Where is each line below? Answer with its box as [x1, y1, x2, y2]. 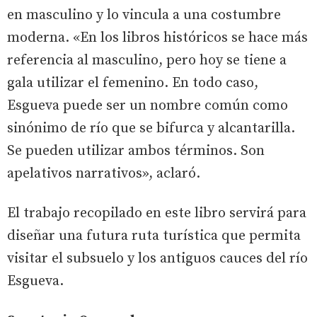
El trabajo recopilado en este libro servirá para [7, 204, 306, 222]
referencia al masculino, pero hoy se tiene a [7, 51, 287, 69]
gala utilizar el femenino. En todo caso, [7, 74, 258, 92]
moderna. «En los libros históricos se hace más [7, 28, 308, 47]
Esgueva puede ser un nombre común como [7, 96, 288, 115]
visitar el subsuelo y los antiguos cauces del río [7, 249, 308, 267]
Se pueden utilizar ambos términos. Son [7, 142, 265, 160]
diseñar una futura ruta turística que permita [7, 226, 301, 245]
